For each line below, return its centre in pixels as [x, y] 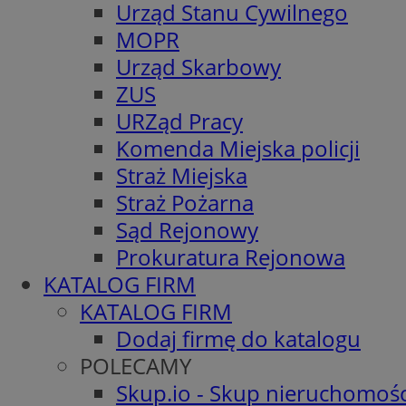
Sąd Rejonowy [187, 229]
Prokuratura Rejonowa [231, 256]
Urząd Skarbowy [198, 66]
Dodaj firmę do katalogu [238, 338]
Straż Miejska [182, 175]
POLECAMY [135, 365]
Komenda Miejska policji [238, 148]
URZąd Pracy [179, 121]
